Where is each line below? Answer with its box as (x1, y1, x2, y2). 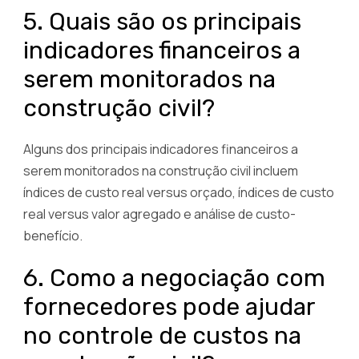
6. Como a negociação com (23, 263, 325, 292)
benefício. (23, 226, 83, 244)
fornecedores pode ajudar (23, 292, 315, 321)
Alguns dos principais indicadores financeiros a (23, 139, 298, 158)
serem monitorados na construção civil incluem (23, 161, 298, 179)
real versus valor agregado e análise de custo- (23, 204, 296, 223)
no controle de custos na (23, 321, 301, 350)
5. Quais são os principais (23, 6, 301, 36)
